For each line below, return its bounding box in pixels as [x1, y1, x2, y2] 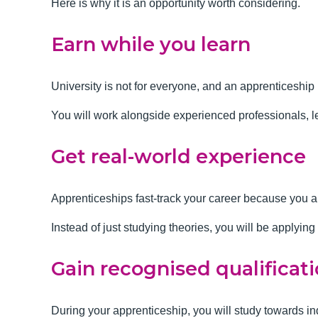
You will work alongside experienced [51, 109, 236, 121]
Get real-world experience [51, 145, 306, 168]
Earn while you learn [51, 33, 251, 56]
